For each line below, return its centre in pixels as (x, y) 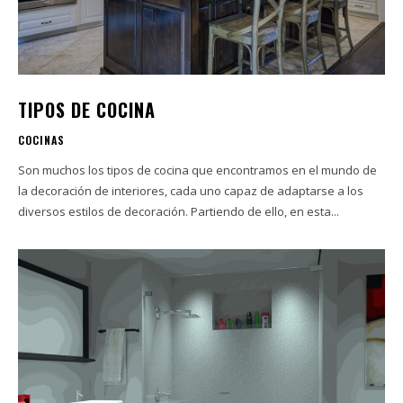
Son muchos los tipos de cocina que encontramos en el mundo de (197, 170)
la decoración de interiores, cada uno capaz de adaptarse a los (191, 190)
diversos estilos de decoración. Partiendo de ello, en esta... (179, 211)
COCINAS (41, 139)
